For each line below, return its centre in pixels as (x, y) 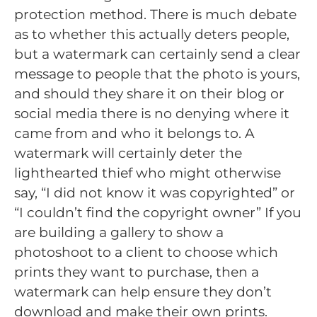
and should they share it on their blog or (149, 94)
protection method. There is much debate (155, 15)
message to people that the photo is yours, (157, 74)
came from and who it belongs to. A (134, 134)
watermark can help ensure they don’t (143, 292)
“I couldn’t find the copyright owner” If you (158, 213)
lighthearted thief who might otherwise (148, 173)
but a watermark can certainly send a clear (157, 54)
